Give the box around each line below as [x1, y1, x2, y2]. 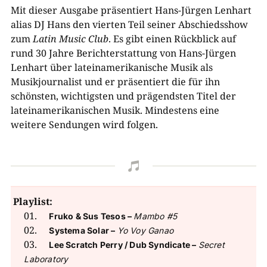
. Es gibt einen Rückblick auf [108, 32, 236, 45]
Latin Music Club [32, 32, 108, 45]
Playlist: [13, 195, 53, 208]
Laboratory [24, 254, 69, 264]
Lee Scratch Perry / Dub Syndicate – [49, 240, 198, 250]
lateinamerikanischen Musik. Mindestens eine [10, 104, 219, 117]
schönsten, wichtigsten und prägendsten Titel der [10, 89, 236, 103]
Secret [198, 240, 225, 250]
